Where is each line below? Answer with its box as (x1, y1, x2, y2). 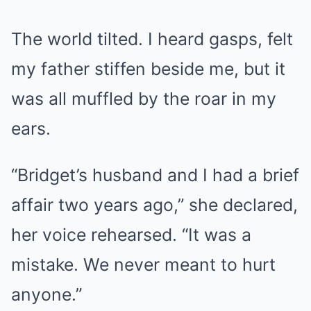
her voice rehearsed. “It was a (11, 224, 251, 245)
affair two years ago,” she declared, (11, 194, 298, 215)
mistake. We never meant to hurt (11, 253, 276, 275)
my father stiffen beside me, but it (11, 58, 285, 79)
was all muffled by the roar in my (11, 87, 276, 109)
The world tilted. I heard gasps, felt (11, 28, 293, 49)
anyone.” (11, 283, 82, 305)
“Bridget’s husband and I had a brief (11, 164, 299, 185)
